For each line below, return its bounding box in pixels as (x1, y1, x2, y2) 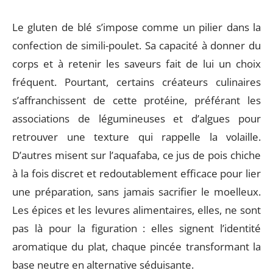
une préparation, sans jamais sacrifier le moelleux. (12, 185, 261, 199)
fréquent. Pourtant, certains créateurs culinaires (12, 75, 261, 89)
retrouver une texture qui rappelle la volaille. (12, 130, 261, 144)
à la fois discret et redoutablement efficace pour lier (12, 166, 261, 180)
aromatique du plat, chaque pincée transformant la (12, 239, 261, 253)
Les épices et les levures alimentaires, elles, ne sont (12, 203, 261, 217)
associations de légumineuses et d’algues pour (12, 112, 261, 126)
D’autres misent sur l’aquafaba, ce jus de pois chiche (12, 148, 261, 162)
